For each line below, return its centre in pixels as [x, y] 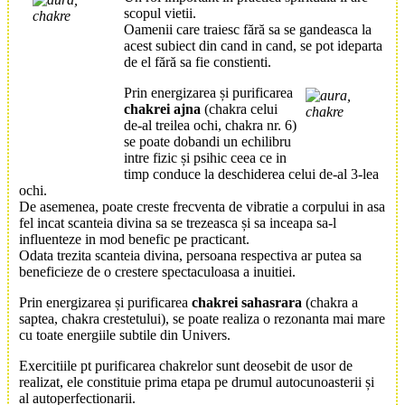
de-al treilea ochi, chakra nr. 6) [210, 126]
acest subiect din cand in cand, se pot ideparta [253, 46]
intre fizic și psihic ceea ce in [205, 158]
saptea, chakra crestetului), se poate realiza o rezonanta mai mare [202, 319]
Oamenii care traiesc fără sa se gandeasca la [248, 30]
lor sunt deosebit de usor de [275, 366]
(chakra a [330, 303]
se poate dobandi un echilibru [207, 142]
